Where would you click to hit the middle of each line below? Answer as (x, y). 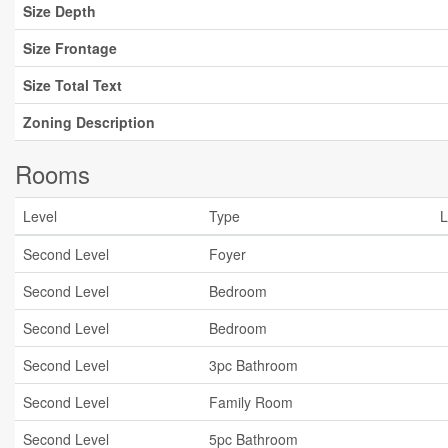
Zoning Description (89, 122)
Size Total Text (72, 85)
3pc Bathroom (253, 365)
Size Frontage (70, 48)
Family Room (251, 402)
